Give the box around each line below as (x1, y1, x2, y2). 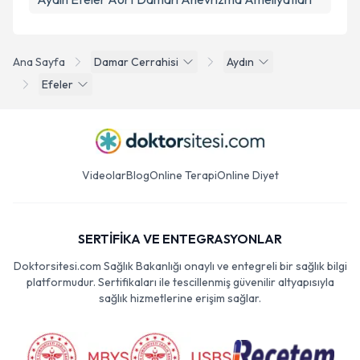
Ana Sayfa (13, 55, 65, 69)
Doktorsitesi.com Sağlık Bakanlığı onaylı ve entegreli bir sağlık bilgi (13, 259, 347, 273)
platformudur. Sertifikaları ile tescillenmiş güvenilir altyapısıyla (26, 275, 334, 289)
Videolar (81, 168, 126, 182)
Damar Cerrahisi (94, 55, 178, 69)
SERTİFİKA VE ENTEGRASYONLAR (78, 231, 282, 247)
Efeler (42, 77, 73, 92)
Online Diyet (216, 168, 279, 182)
